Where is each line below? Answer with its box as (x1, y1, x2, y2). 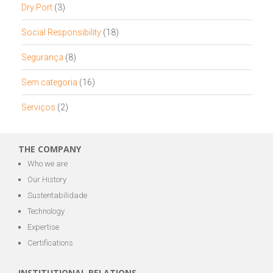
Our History (27, 174, 66, 184)
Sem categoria (21, 77, 77, 88)
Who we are (27, 158, 68, 168)
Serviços (21, 102, 55, 113)
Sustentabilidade (27, 190, 87, 200)
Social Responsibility (21, 27, 101, 38)
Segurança (21, 52, 63, 63)
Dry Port (21, 2, 52, 13)
